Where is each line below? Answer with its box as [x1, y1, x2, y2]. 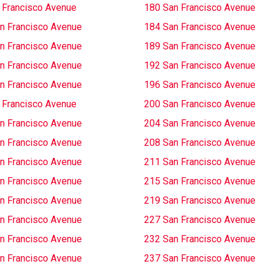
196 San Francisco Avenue [144, 79, 256, 90]
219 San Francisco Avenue [144, 195, 256, 206]
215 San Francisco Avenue [144, 175, 256, 187]
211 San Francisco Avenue [144, 156, 256, 168]
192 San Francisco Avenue [144, 60, 256, 71]
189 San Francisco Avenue [144, 40, 256, 52]
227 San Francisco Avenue [144, 214, 256, 225]
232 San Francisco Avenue [144, 233, 256, 245]
